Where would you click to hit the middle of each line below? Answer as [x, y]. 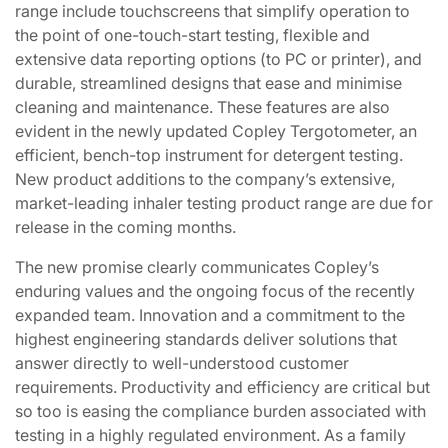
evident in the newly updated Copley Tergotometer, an [216, 131]
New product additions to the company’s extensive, [205, 179]
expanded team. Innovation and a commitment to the [210, 315]
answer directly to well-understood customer [182, 363]
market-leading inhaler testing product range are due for [224, 203]
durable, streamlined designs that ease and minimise [208, 83]
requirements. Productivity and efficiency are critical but [222, 387]
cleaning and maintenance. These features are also [202, 107]
